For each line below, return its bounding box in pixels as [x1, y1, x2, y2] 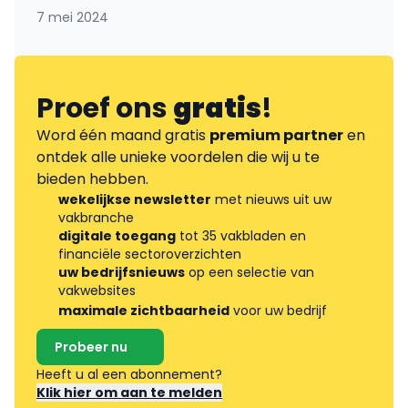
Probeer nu [55, 338, 127, 357]
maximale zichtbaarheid [58, 301, 229, 321]
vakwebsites [58, 281, 136, 301]
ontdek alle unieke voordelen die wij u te [36, 147, 320, 168]
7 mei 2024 [36, 8, 108, 27]
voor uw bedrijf [229, 301, 327, 321]
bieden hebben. [36, 168, 148, 190]
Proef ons [36, 89, 173, 128]
